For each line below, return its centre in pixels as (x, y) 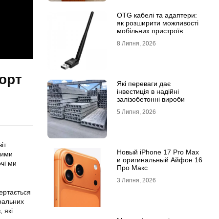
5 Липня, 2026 (136, 112)
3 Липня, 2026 (136, 180)
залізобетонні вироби (151, 99)
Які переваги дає (143, 84)
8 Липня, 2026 (136, 44)
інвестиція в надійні (148, 91)
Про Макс (132, 168)
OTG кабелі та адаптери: (157, 15)
